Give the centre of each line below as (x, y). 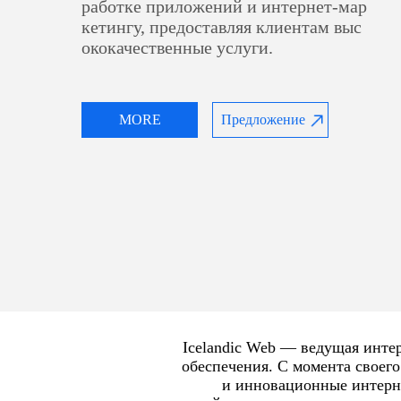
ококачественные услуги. (178, 47)
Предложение (264, 119)
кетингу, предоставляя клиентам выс (222, 27)
